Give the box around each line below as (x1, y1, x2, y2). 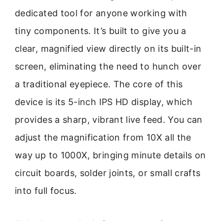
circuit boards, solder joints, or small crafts (15, 167, 201, 178)
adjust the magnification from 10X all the (15, 132, 191, 143)
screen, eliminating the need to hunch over (15, 61, 202, 72)
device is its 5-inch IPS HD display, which (15, 96, 193, 107)
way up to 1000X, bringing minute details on (15, 149, 206, 160)
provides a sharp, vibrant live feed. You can (15, 114, 203, 125)
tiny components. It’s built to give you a (15, 25, 186, 36)
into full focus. (15, 185, 77, 196)
